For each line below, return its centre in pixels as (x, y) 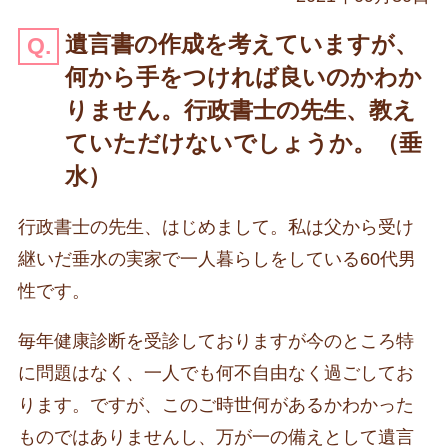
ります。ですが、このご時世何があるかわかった (215, 404)
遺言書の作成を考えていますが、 (242, 44)
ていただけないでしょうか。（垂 (244, 143)
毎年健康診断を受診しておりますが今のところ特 (215, 340)
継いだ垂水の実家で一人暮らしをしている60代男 (216, 258)
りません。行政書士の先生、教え (241, 110)
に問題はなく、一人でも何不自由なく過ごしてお (215, 372)
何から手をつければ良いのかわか (244, 77)
